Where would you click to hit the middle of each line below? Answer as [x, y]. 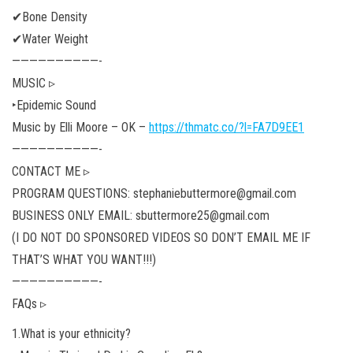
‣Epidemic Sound [54, 105]
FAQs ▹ [29, 303]
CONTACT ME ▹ [51, 171]
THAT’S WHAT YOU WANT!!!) [84, 259]
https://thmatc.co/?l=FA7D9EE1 [227, 127]
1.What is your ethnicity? [71, 333]
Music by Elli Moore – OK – [80, 127]
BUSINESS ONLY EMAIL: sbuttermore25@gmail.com [141, 215]
